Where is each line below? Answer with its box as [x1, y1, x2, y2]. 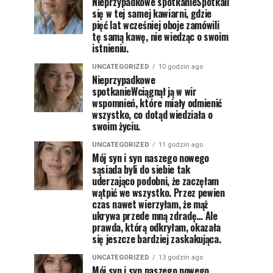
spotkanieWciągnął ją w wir [92, 84, 197, 99]
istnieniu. [92, 41, 129, 55]
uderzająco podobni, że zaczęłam [92, 174, 219, 188]
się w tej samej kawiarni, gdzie [92, 6, 212, 21]
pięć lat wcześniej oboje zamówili [92, 18, 219, 32]
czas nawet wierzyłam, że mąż [92, 197, 208, 211]
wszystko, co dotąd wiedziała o [92, 107, 213, 122]
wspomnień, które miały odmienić [92, 96, 222, 110]
